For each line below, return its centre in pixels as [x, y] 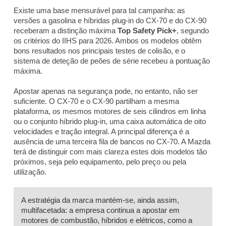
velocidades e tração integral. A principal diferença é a [101, 131]
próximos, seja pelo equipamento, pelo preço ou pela [100, 161]
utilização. [30, 172]
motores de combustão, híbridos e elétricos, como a [107, 220]
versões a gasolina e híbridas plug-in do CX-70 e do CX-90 [110, 20]
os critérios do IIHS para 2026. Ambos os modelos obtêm [108, 40]
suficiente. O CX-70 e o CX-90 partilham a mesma [96, 101]
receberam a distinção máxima [66, 30]
